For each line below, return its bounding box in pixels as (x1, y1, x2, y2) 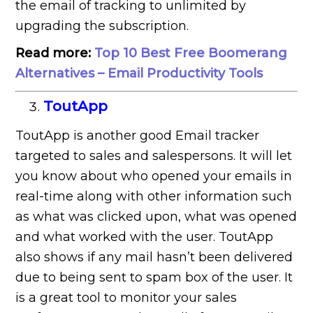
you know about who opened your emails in (15, 168, 293, 184)
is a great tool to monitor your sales (15, 290, 238, 306)
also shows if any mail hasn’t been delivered (15, 249, 293, 265)
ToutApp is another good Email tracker (15, 128, 260, 144)
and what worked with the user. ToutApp (15, 229, 274, 245)
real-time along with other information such (15, 189, 293, 205)
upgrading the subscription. (15, 18, 189, 34)
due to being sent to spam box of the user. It (15, 270, 293, 286)
